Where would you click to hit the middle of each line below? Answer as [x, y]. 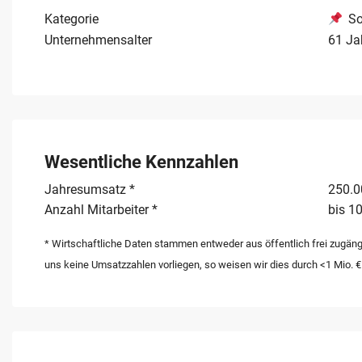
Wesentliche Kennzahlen [141, 162]
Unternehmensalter [98, 40]
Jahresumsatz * [90, 189]
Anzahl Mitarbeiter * [101, 209]
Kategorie [72, 19]
